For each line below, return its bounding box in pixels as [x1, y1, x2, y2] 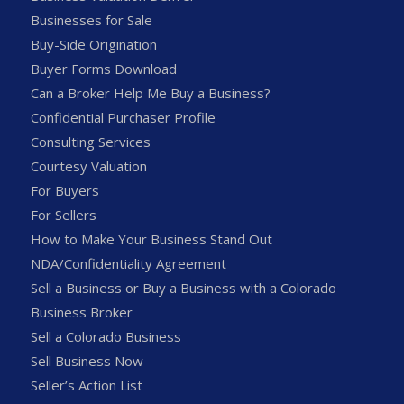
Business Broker [30, 303, 133, 322]
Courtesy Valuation [30, 157, 147, 176]
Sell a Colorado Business [30, 327, 181, 346]
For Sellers [30, 206, 96, 225]
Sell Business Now [30, 352, 143, 371]
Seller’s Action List [30, 376, 142, 395]
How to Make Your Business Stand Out [30, 230, 272, 249]
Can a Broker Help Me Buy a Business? [30, 84, 271, 103]
